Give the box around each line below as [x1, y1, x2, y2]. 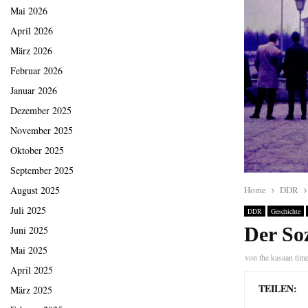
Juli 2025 [10, 203, 46, 217]
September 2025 [10, 164, 74, 177]
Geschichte [271, 206, 300, 216]
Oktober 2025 [10, 144, 64, 157]
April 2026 [10, 24, 53, 38]
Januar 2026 [10, 84, 57, 98]
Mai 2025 [10, 243, 47, 257]
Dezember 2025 [10, 104, 71, 118]
